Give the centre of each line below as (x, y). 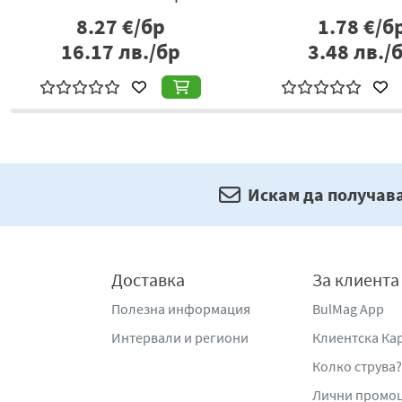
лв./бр (147, 52)
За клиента (356, 280)
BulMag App (348, 309)
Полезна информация (181, 309)
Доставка (148, 280)
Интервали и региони (180, 338)
